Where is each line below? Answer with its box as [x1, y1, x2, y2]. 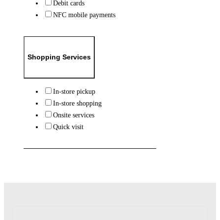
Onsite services [53, 110, 94, 119]
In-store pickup [53, 87, 95, 95]
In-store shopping [53, 99, 102, 107]
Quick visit [53, 122, 83, 131]
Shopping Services [27, 53, 91, 61]
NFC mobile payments [53, 11, 115, 19]
